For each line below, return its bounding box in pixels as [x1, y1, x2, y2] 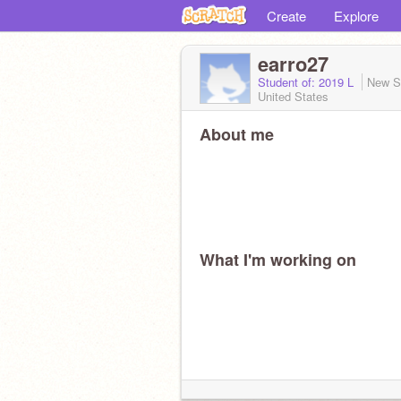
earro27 [258, 49, 328, 78]
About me [200, 123, 274, 146]
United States [258, 88, 328, 105]
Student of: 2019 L [258, 73, 357, 90]
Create [267, 6, 306, 25]
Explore [334, 6, 379, 25]
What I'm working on [200, 248, 356, 271]
